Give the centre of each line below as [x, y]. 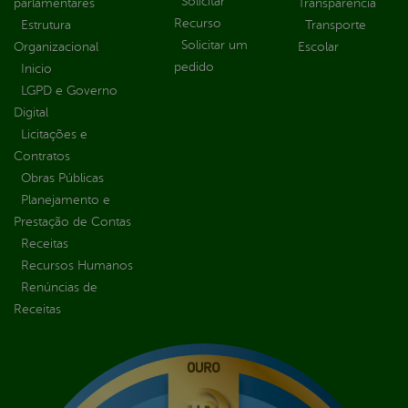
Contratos [42, 156]
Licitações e [54, 134]
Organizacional [56, 46]
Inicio [36, 68]
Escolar [318, 46]
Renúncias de [59, 287]
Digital [31, 112]
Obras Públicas [62, 178]
